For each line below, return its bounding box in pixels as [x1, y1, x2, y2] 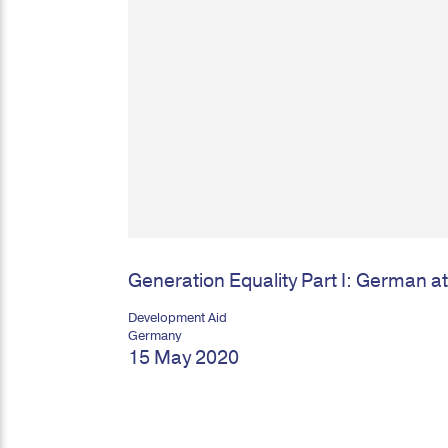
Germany [128, 327, 181, 345]
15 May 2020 [128, 345, 239, 371]
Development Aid [128, 309, 227, 327]
